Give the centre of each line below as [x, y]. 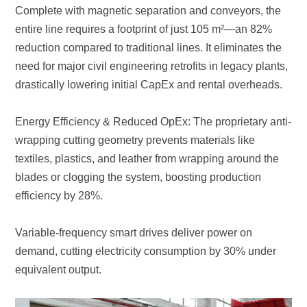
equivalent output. [59, 269]
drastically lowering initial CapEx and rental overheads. [149, 84]
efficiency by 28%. [59, 195]
